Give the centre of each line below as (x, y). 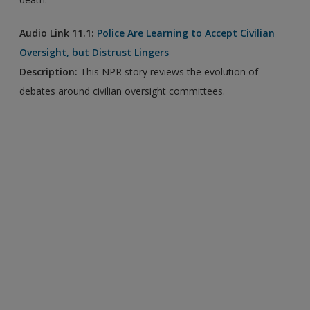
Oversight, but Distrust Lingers (94, 52)
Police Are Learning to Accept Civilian (186, 33)
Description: (49, 71)
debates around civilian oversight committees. (122, 91)
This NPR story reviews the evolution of (168, 71)
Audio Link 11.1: (58, 33)
